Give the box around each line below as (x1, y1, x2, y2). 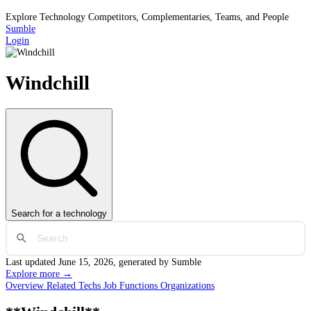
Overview (6, 279, 47, 291)
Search (11, 208, 40, 219)
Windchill (6, 72, 90, 94)
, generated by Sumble (113, 255, 201, 267)
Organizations (160, 279, 215, 291)
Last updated (6, 255, 58, 267)
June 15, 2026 (58, 255, 113, 267)
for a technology (40, 208, 107, 219)
